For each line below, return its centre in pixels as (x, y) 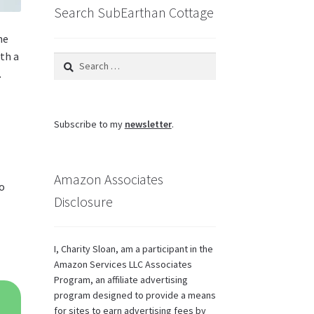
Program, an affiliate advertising (121, 280)
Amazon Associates (108, 179)
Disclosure (83, 201)
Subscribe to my (89, 124)
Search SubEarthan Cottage (134, 13)
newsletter (148, 124)
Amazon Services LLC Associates (123, 265)
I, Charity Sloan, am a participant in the (133, 249)
